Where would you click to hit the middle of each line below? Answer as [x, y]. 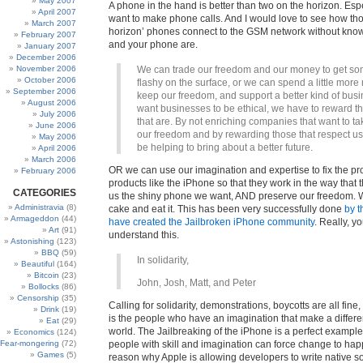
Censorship [38, 298]
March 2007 [54, 23]
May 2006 [58, 137]
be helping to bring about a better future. [225, 147]
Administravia [39, 207]
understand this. [144, 235]
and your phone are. [153, 45]
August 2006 [52, 102]
